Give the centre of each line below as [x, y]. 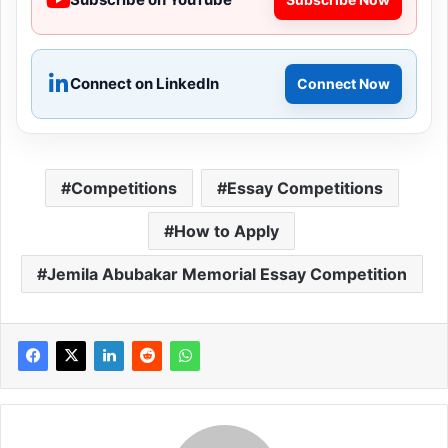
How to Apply [226, 231]
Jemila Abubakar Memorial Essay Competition [226, 274]
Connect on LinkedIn [144, 84]
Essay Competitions [304, 188]
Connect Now [343, 84]
